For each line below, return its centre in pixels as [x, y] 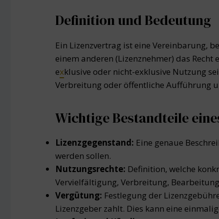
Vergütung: [79, 196]
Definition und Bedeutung [133, 20]
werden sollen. [83, 156]
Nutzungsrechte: [90, 169]
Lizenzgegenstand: [95, 143]
